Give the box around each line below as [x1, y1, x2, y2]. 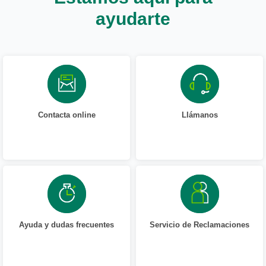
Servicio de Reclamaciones [150, 219, 249, 230]
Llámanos [181, 109, 218, 121]
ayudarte [96, 6, 170, 31]
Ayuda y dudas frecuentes [19, 219, 114, 230]
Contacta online [37, 109, 96, 121]
